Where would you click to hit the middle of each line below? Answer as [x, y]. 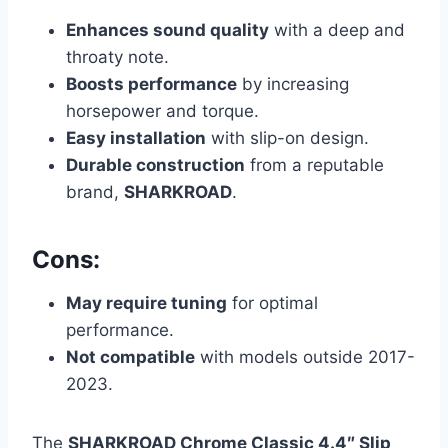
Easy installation [136, 138]
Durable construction [155, 165]
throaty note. [117, 57]
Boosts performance [151, 84]
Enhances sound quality [167, 30]
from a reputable [314, 165]
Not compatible [130, 357]
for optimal [272, 303]
